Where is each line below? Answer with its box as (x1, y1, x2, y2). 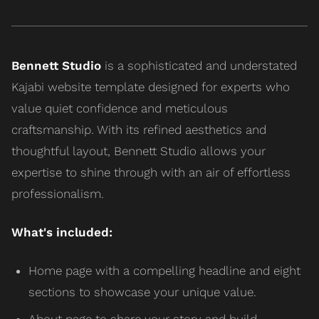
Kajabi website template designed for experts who (11, 79, 290, 94)
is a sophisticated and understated (101, 58, 297, 73)
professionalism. (11, 186, 104, 201)
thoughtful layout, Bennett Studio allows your (11, 143, 266, 158)
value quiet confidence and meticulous (11, 100, 228, 115)
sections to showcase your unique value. (28, 284, 256, 299)
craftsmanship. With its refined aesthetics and (11, 122, 266, 137)
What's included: (11, 224, 113, 239)
